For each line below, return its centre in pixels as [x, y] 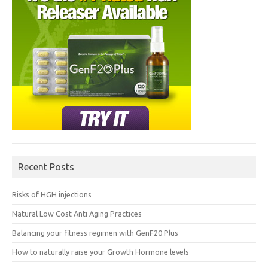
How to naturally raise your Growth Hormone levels [100, 252]
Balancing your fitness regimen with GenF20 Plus [95, 232]
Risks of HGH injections [52, 194]
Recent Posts [46, 167]
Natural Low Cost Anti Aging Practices [77, 213]
